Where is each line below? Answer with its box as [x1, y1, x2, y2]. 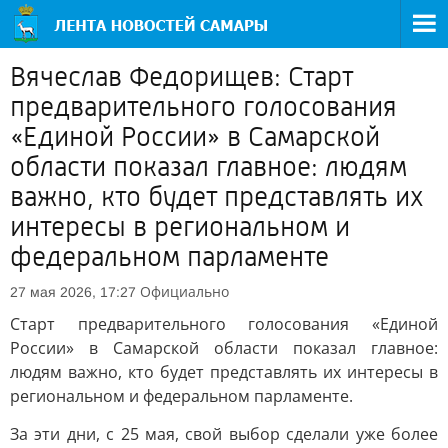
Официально [140, 282, 229, 301]
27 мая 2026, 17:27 [10, 284, 136, 300]
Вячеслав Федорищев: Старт [10, 61, 353, 93]
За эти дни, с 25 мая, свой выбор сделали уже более [10, 423, 438, 445]
